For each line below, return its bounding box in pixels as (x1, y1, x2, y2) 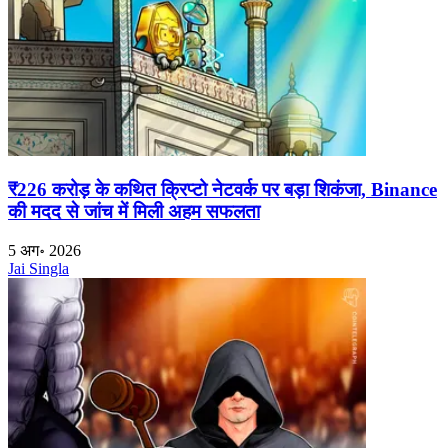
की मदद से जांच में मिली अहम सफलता (8, 200, 260, 222)
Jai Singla (8, 259, 69, 277)
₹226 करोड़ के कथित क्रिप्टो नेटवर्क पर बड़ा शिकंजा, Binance (8, 178, 437, 200)
